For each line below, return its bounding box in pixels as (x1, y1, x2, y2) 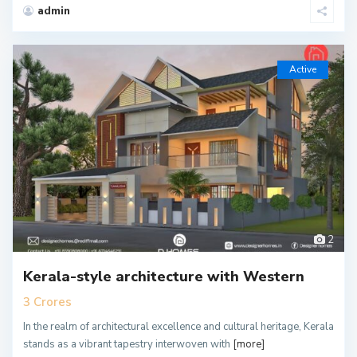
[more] (233, 336, 265, 351)
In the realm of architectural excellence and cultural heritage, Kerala (23, 319, 334, 334)
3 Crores (23, 293, 72, 310)
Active (289, 62, 316, 76)
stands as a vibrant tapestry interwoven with (23, 336, 233, 351)
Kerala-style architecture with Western (23, 266, 304, 286)
